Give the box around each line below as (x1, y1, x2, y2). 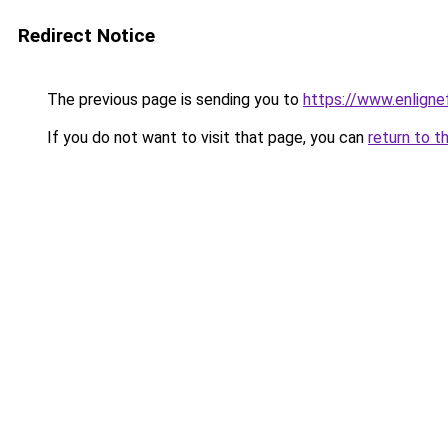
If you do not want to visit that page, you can (43, 128, 368, 147)
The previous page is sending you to (43, 90, 303, 109)
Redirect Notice (18, 24, 155, 47)
